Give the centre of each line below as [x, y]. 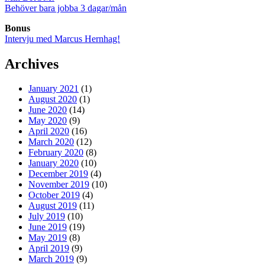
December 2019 [58, 174]
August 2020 [53, 99]
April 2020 [49, 131]
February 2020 [56, 153]
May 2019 [48, 238]
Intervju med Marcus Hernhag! [62, 38]
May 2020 [48, 121]
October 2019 [54, 195]
